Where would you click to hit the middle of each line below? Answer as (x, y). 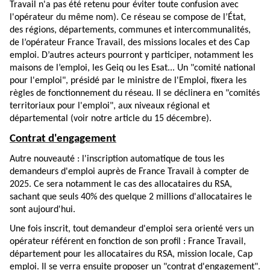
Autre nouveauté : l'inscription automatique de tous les (117, 159)
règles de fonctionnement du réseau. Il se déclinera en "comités (135, 94)
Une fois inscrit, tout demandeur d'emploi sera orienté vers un (132, 229)
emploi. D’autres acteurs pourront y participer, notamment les (131, 56)
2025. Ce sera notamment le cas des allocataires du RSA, (121, 185)
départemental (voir (50, 119)
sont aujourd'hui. (42, 210)
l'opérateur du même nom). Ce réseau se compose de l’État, (128, 18)
